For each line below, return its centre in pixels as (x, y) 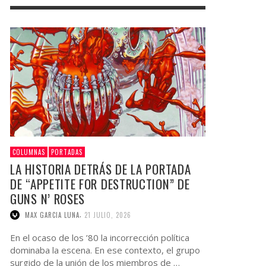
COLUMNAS (29, 152)
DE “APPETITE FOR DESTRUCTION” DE (100, 184)
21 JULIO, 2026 (108, 215)
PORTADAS (67, 152)
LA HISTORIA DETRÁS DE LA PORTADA (101, 169)
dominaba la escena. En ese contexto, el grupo (105, 250)
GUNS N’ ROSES (48, 199)
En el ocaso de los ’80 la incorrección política (100, 238)
